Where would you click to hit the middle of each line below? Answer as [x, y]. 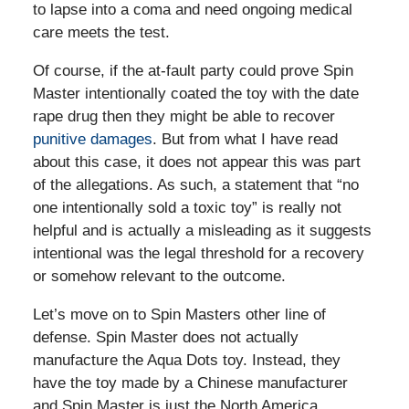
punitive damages [92, 139]
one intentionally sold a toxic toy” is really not [187, 207]
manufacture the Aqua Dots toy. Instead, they [186, 360]
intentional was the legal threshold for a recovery [198, 253]
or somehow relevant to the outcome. [159, 276]
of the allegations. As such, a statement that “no [195, 184]
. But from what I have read [245, 139]
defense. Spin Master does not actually [165, 337]
